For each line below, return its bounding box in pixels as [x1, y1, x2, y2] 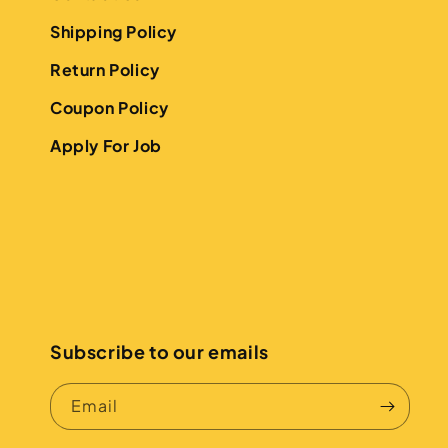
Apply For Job [50, 135, 162, 156]
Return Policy [50, 59, 160, 80]
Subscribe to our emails [50, 340, 269, 363]
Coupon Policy [50, 97, 169, 118]
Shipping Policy [50, 21, 177, 42]
